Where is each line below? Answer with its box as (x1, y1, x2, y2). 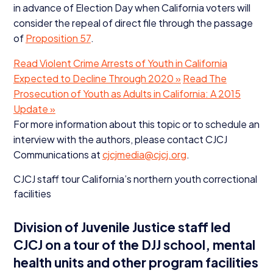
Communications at (13, 147, 102, 161)
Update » (13, 102, 55, 115)
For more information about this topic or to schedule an (13, 117, 260, 130)
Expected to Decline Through (13, 71, 148, 85)
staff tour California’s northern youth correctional (35, 172, 257, 185)
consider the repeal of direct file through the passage (13, 16, 253, 29)
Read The (182, 71, 227, 85)
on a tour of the (42, 236, 141, 253)
